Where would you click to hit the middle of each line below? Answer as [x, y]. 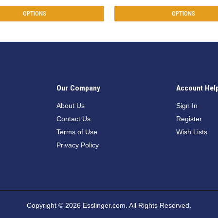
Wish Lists [192, 132]
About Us [71, 106]
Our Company [78, 88]
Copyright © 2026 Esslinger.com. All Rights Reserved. [109, 206]
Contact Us [73, 119]
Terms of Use [77, 132]
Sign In [187, 106]
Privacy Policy [78, 145]
